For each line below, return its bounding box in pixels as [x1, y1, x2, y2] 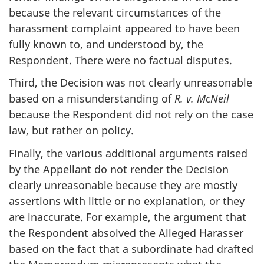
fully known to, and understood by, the [9, 37, 203, 51]
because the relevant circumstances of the [9, 5, 221, 19]
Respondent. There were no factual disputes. [9, 52, 232, 67]
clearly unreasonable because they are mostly [9, 177, 237, 192]
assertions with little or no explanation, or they [9, 193, 245, 208]
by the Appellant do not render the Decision [9, 161, 229, 176]
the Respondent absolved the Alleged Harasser [9, 225, 243, 240]
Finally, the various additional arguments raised [9, 146, 247, 160]
